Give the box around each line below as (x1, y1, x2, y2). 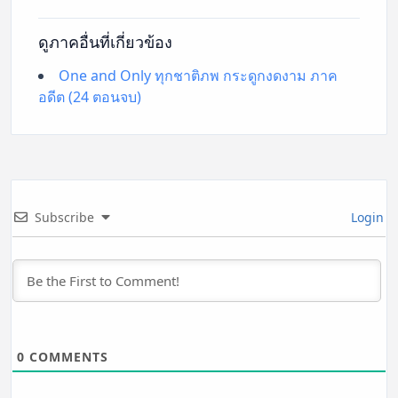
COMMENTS (25, 348, 108, 366)
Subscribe (35, 209, 94, 227)
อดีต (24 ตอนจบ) (38, 87, 141, 107)
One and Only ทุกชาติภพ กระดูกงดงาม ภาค (59, 66, 338, 86)
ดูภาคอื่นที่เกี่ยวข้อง (38, 31, 172, 53)
